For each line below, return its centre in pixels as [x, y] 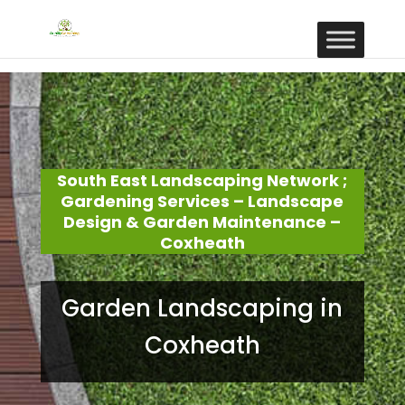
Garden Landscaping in [202, 308]
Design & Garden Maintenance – [202, 222]
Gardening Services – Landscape [202, 201]
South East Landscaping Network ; [202, 180]
